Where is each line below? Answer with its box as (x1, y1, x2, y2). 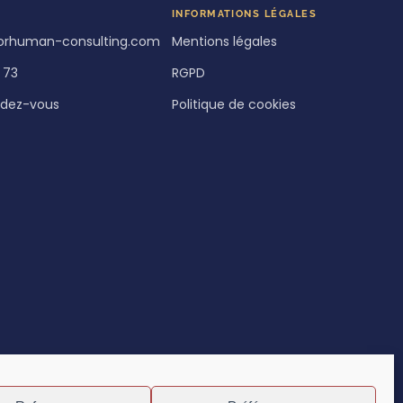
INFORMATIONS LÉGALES (171, 8, 318, 20)
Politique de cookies (171, 95, 296, 114)
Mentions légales (171, 32, 277, 51)
